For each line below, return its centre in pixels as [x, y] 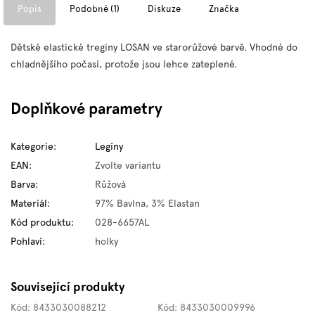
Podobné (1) [95, 9]
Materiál [29, 203]
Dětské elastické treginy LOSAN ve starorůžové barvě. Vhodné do [154, 47]
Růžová [110, 184]
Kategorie [32, 146]
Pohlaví [26, 241]
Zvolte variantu [128, 165]
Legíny [109, 146]
